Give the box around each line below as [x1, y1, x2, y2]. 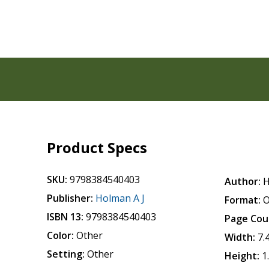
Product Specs [47, 138, 148, 157]
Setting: [47, 247, 85, 261]
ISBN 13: [47, 210, 84, 223]
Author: [225, 175, 261, 188]
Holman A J [95, 192, 145, 205]
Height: [225, 249, 260, 262]
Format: [225, 193, 261, 207]
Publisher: [47, 192, 94, 205]
